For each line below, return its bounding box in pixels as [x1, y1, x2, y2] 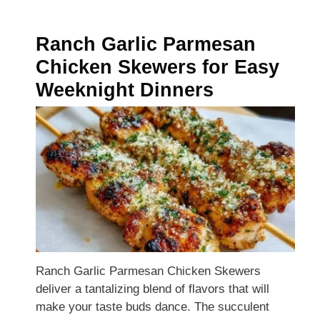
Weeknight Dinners [36, 79, 214, 101]
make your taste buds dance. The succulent [36, 300, 269, 314]
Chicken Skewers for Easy [36, 56, 279, 79]
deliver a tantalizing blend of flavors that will [36, 282, 269, 296]
